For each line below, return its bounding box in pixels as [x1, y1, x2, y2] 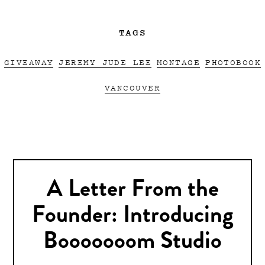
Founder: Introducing [32, 205, 233, 229]
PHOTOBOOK [205, 56, 261, 67]
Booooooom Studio [43, 231, 222, 255]
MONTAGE [157, 56, 201, 67]
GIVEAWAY [4, 56, 54, 67]
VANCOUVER [105, 81, 160, 93]
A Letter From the [46, 179, 219, 203]
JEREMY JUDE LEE [59, 56, 152, 67]
